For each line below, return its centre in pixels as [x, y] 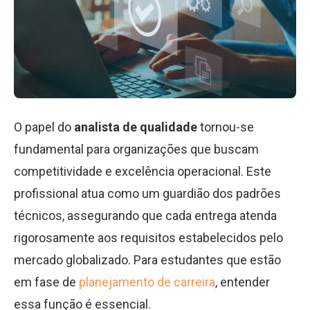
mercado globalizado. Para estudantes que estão [147, 260]
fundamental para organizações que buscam [136, 149]
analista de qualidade [136, 127]
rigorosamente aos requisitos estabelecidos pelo [148, 238]
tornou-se [226, 127]
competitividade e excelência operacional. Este [143, 171]
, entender [243, 282]
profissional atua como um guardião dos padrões [147, 193]
